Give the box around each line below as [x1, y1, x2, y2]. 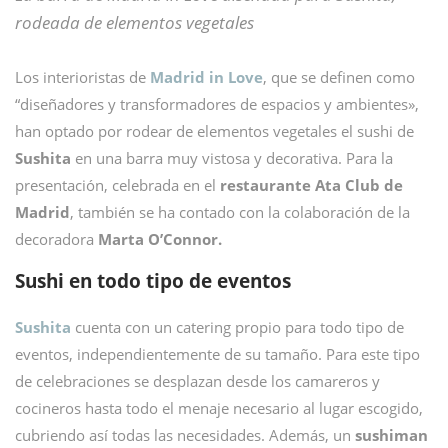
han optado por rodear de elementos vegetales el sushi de [15, 121, 414, 141]
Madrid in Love [150, 67, 263, 87]
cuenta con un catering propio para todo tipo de [75, 317, 404, 337]
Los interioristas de [15, 67, 150, 87]
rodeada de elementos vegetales [15, 11, 254, 34]
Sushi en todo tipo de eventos [15, 268, 291, 294]
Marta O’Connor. [98, 229, 222, 249]
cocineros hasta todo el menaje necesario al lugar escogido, [15, 398, 423, 418]
